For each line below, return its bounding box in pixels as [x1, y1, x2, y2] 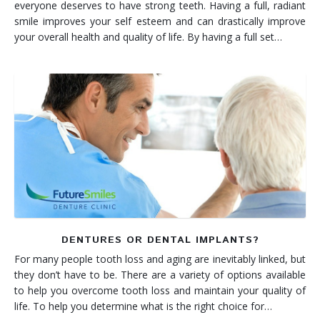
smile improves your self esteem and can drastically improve [14, 14, 306, 28]
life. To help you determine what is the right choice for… [14, 299, 272, 313]
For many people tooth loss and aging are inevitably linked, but [14, 251, 306, 266]
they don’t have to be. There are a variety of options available [14, 267, 306, 281]
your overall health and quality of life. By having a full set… [14, 29, 282, 44]
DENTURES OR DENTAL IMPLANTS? [61, 232, 259, 247]
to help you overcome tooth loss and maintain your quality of [14, 283, 306, 297]
